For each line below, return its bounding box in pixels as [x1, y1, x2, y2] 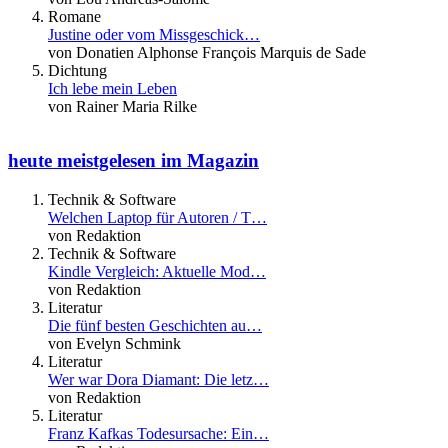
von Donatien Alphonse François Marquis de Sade [48, 43, 366, 61]
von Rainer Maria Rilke [48, 97, 197, 115]
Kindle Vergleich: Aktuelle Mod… [48, 263, 266, 280]
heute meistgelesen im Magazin [8, 150, 259, 172]
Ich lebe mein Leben [48, 79, 177, 97]
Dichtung [48, 61, 107, 79]
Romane [48, 7, 101, 25]
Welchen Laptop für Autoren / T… [48, 209, 267, 226]
